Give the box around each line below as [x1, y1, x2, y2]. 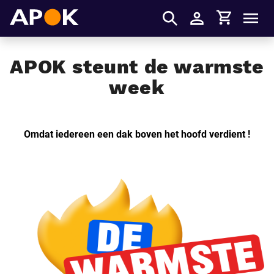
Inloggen [197, 20, 234, 31]
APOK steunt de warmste [10, 55, 264, 78]
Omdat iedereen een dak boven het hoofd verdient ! [24, 128, 250, 140]
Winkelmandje [210, 6, 272, 18]
